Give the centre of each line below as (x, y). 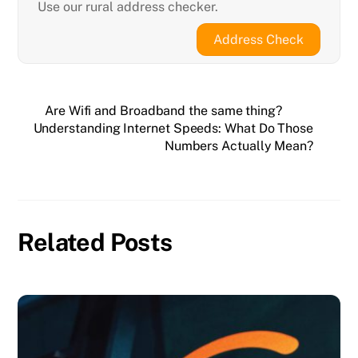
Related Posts (95, 242)
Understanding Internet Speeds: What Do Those (173, 129)
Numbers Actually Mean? (239, 146)
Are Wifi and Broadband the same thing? (163, 111)
